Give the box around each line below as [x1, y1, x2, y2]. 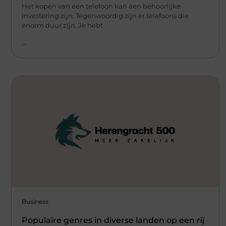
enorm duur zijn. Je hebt [22, 21, 103, 30]
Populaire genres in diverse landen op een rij [22, 215, 205, 225]
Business [22, 197, 48, 205]
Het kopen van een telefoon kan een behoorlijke [22, 2, 181, 11]
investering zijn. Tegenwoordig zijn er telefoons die [22, 12, 189, 20]
